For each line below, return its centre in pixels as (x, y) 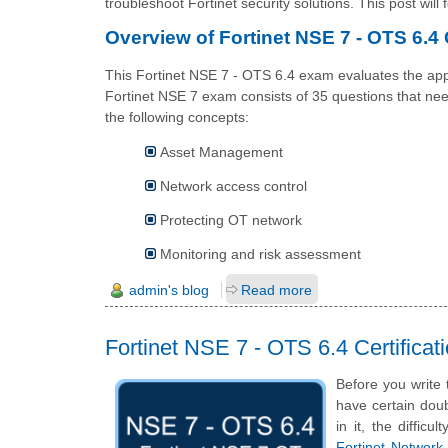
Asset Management (221, 152)
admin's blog (169, 289)
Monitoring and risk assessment (260, 254)
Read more (276, 289)
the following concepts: (177, 116)
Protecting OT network (231, 220)
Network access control (233, 186)
